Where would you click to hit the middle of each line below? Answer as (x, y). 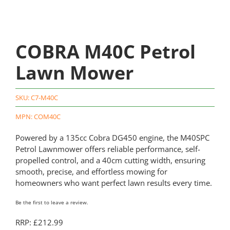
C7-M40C (44, 98)
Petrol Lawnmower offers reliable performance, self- (108, 149)
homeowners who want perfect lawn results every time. (113, 183)
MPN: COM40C (38, 117)
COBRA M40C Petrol (105, 52)
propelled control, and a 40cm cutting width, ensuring (110, 160)
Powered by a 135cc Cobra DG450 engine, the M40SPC (112, 138)
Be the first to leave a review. (52, 203)
